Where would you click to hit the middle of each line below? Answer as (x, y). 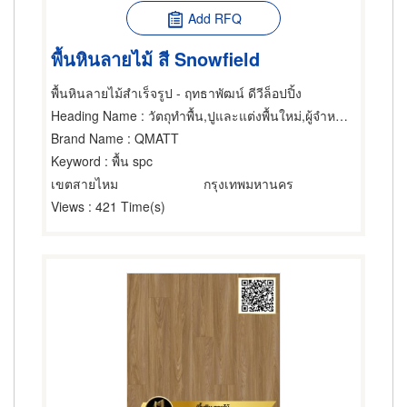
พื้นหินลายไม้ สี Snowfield (155, 58)
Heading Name (94, 115)
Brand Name (87, 138)
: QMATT (151, 138)
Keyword (76, 161)
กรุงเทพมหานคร (248, 184)
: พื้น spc (127, 161)
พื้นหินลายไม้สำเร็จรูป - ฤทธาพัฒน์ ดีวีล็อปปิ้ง (176, 93)
